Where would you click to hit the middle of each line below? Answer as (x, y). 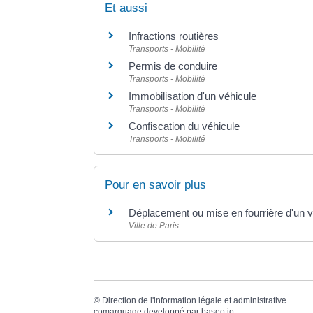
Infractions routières (174, 36)
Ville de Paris (154, 226)
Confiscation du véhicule (184, 126)
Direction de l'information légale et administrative (195, 301)
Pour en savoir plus (156, 185)
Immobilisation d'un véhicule (193, 96)
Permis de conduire (173, 66)
